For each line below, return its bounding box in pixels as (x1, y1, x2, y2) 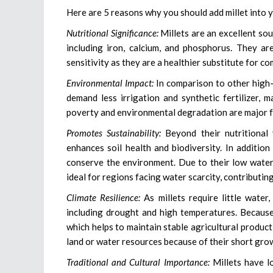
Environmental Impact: (66, 77, 154, 89)
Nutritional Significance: (66, 27, 158, 39)
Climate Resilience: (66, 192, 141, 204)
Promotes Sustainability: (66, 127, 161, 139)
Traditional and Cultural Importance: (66, 257, 210, 268)
